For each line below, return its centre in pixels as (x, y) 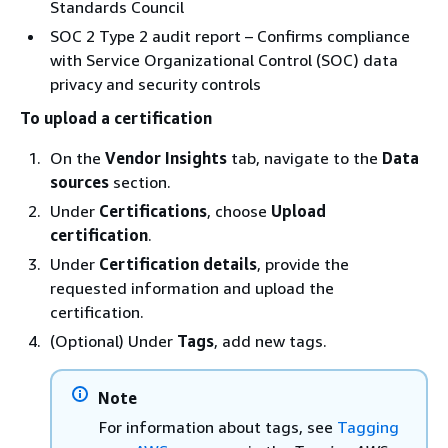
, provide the (303, 264)
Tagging (368, 427)
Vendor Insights (166, 158)
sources (79, 182)
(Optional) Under (113, 341)
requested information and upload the (192, 288)
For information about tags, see (218, 427)
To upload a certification (116, 118)
